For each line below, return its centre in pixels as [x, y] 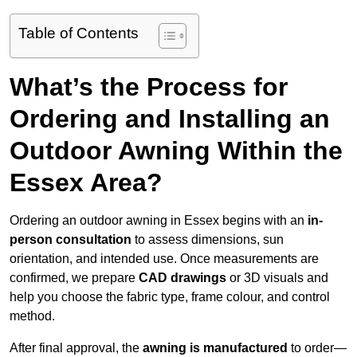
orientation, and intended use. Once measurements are [164, 259]
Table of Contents [78, 33]
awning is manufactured [215, 348]
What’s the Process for [149, 87]
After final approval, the [76, 348]
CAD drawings [182, 278]
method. [32, 316]
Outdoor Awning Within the [176, 151]
